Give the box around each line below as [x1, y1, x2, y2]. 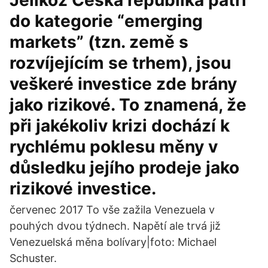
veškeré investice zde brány [10, 74, 237, 94]
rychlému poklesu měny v [10, 136, 218, 157]
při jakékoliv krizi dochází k [10, 115, 230, 136]
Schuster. [10, 252, 57, 264]
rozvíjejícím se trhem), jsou [10, 53, 231, 73]
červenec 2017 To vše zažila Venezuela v [10, 203, 215, 216]
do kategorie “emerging [10, 11, 203, 31]
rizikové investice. [10, 178, 156, 199]
